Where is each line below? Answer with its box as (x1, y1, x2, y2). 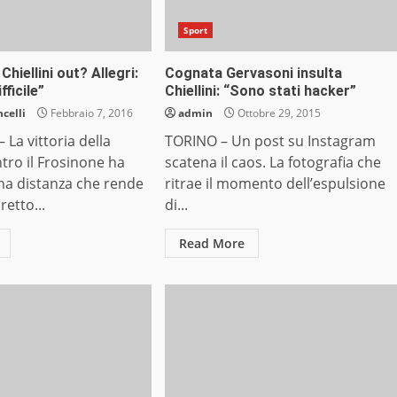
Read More (178, 235, 245, 253)
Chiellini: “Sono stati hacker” (164, 82, 356, 100)
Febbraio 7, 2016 (48, 105, 134, 121)
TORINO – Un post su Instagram (164, 131, 376, 152)
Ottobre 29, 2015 (234, 105, 321, 121)
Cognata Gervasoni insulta (164, 65, 342, 82)
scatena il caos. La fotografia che (164, 152, 381, 173)
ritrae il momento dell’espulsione (164, 174, 385, 194)
